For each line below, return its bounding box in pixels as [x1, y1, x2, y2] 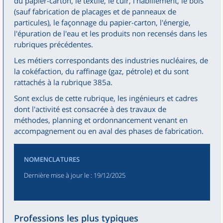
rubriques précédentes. [14, 39, 93, 49]
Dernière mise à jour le [24, 171, 89, 180]
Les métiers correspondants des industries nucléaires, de [14, 55, 208, 65]
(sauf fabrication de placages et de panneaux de [14, 6, 176, 16]
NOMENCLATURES [24, 155, 80, 164]
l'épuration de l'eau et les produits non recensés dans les [14, 28, 207, 38]
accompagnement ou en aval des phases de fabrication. [14, 126, 204, 136]
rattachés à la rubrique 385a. [14, 77, 112, 87]
